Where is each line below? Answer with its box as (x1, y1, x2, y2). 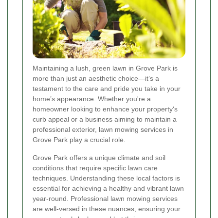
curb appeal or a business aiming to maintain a (33, 115, 177, 124)
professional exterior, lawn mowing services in (33, 126, 173, 134)
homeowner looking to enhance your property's (33, 105, 178, 113)
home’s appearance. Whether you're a (33, 95, 151, 103)
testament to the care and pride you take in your (33, 85, 181, 93)
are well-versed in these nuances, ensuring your (33, 205, 181, 213)
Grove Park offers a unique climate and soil (33, 154, 165, 162)
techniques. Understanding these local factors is (33, 174, 180, 182)
